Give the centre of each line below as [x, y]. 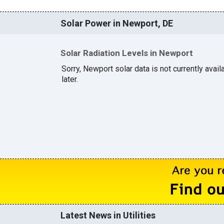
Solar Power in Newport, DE [116, 23]
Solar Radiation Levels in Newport [126, 53]
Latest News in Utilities [108, 215]
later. [69, 79]
